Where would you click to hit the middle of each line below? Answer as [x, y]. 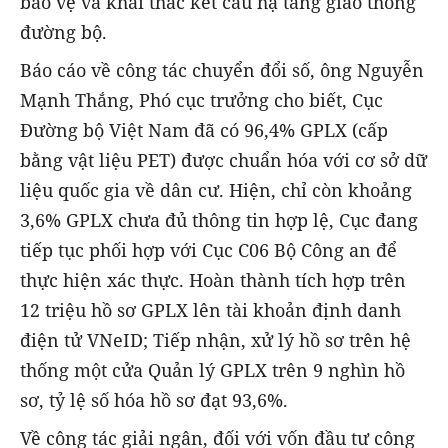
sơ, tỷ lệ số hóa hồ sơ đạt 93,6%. [154, 400]
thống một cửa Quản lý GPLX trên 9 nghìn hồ [212, 370]
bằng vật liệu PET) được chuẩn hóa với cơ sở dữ [223, 160]
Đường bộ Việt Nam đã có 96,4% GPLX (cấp [204, 130]
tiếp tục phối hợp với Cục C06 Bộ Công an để [208, 250]
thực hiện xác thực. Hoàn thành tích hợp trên [213, 280]
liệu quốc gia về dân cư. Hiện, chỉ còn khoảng [216, 190]
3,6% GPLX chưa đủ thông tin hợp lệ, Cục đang [219, 220]
